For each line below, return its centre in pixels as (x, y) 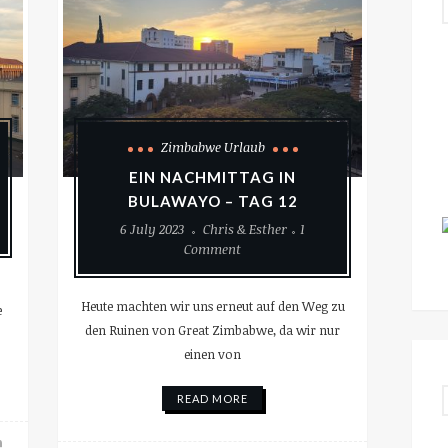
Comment (213, 249)
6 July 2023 (152, 229)
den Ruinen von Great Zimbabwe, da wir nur (213, 330)
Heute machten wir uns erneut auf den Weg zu (212, 306)
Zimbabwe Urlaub (212, 147)
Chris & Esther (245, 229)
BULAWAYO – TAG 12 (212, 201)
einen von (213, 354)
